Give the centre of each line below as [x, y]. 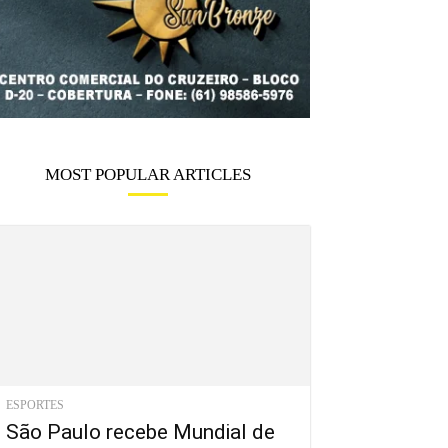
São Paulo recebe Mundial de [140, 432]
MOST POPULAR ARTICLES [148, 175]
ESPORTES [35, 405]
